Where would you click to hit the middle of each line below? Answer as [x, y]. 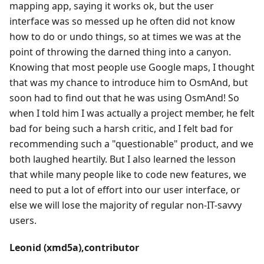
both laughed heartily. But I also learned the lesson [123, 159]
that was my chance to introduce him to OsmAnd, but [129, 83]
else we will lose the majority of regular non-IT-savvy [126, 205]
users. [23, 221]
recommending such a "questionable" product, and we [131, 144]
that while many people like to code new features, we [128, 175]
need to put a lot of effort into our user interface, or [125, 190]
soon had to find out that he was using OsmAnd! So [124, 98]
